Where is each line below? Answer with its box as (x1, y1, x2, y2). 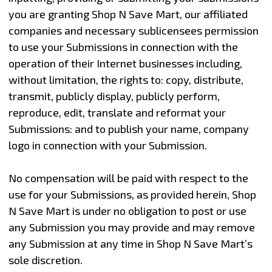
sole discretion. (8, 253, 83, 267)
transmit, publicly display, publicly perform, (8, 89, 220, 103)
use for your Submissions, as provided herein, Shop (8, 187, 256, 201)
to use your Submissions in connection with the (8, 39, 238, 53)
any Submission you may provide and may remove (8, 220, 255, 234)
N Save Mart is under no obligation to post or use (8, 203, 246, 217)
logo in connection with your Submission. (8, 138, 207, 152)
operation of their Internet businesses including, (8, 56, 242, 70)
